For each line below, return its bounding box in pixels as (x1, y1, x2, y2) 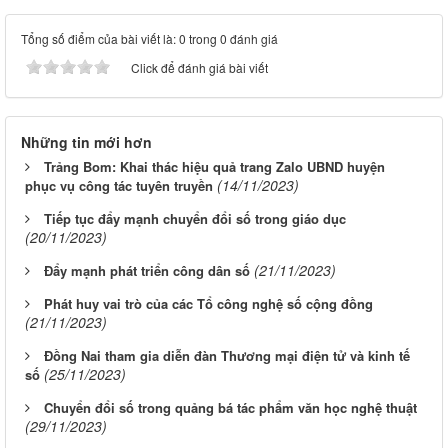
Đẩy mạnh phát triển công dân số (44, 260, 250, 280)
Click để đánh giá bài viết (131, 58, 268, 76)
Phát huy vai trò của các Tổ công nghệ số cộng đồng (44, 293, 373, 313)
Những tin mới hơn (21, 131, 152, 152)
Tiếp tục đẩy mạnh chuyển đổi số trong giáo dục (44, 208, 346, 228)
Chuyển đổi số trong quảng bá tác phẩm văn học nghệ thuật (44, 397, 417, 417)
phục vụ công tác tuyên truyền (25, 175, 213, 195)
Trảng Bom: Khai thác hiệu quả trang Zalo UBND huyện (44, 156, 385, 176)
